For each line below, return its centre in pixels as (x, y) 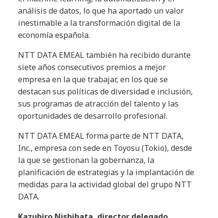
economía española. (54, 35)
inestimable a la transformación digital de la (99, 23)
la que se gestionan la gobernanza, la (86, 160)
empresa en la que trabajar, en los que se (93, 79)
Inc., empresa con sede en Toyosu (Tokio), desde (105, 148)
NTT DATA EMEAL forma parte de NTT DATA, (101, 136)
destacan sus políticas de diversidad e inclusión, (106, 91)
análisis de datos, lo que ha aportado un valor (101, 11)
